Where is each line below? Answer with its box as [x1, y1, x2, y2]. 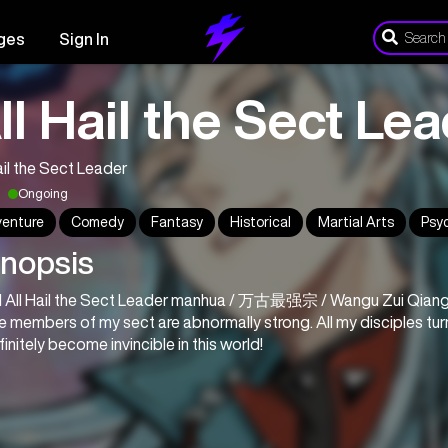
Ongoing [18, 187, 68, 200]
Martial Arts [318, 215, 394, 229]
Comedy [71, 215, 124, 229]
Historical [230, 215, 291, 229]
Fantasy [151, 215, 203, 229]
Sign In [59, 31, 110, 47]
